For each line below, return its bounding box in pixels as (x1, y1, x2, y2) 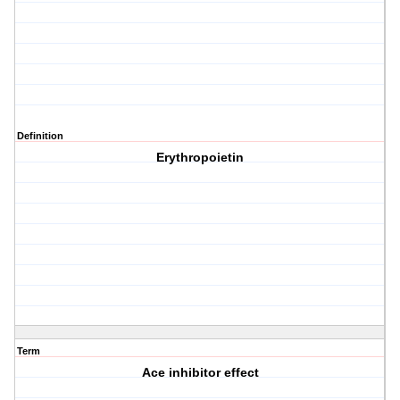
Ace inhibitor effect (141, 365, 259, 380)
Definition (17, 130, 63, 142)
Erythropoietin (156, 150, 245, 165)
